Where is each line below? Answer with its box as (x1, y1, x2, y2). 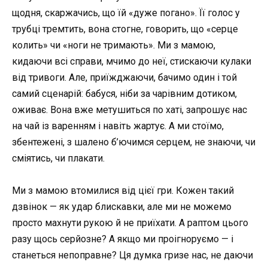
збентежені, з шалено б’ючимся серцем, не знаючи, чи (12, 136, 255, 148)
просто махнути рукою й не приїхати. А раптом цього (12, 217, 248, 229)
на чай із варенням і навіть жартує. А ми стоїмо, (12, 120, 224, 132)
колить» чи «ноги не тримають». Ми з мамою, (12, 39, 215, 51)
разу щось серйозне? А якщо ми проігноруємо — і (12, 233, 233, 245)
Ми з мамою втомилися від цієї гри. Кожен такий (12, 184, 234, 196)
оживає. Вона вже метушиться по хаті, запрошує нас (12, 103, 247, 115)
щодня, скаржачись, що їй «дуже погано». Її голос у (12, 7, 240, 19)
